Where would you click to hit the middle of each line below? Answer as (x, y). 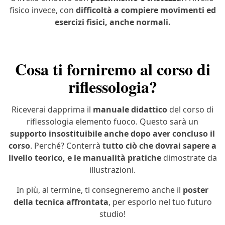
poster (196, 190)
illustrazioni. (113, 170)
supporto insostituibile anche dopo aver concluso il (113, 134)
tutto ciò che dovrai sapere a (159, 146)
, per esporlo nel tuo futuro (160, 202)
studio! (113, 214)
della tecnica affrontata (61, 202)
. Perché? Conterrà (66, 146)
